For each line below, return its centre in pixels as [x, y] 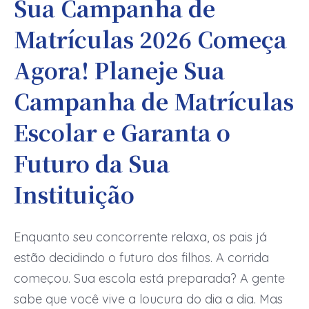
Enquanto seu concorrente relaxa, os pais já [140, 237]
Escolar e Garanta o [122, 132]
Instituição [74, 194]
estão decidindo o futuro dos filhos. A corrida [141, 258]
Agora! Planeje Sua [119, 70]
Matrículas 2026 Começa [150, 39]
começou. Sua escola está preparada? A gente [149, 279]
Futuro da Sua [92, 163]
